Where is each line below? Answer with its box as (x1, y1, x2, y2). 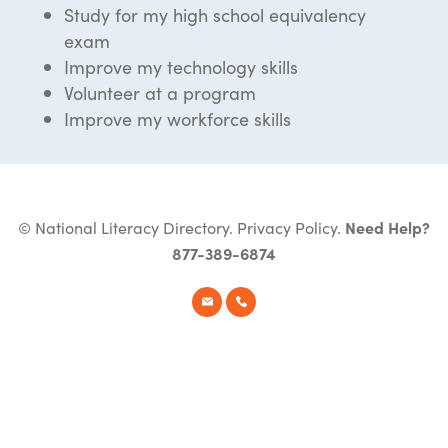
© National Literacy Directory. (18, 215, 237, 238)
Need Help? (345, 215, 430, 238)
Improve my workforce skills (64, 105, 291, 131)
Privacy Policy (237, 215, 337, 238)
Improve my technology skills (64, 53, 298, 79)
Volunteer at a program (64, 79, 256, 105)
